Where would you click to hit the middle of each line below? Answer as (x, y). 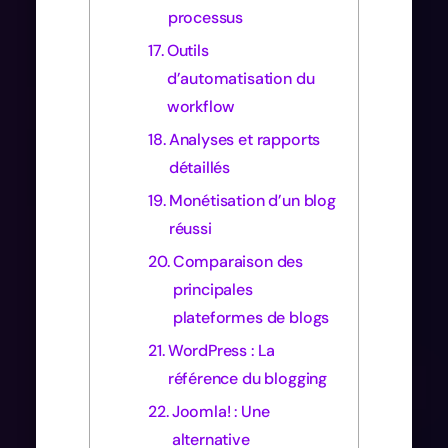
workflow (201, 106)
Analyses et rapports (244, 139)
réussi (190, 228)
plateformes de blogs (251, 317)
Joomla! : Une (220, 411)
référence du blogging (247, 378)
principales (212, 289)
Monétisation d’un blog (252, 200)
